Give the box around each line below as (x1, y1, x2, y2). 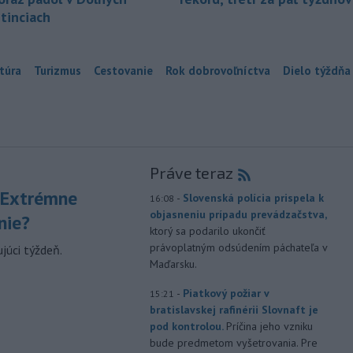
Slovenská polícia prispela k (182, 191, 324, 205)
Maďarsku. (149, 257, 197, 271)
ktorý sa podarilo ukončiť (149, 224, 266, 238)
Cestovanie (94, 63, 153, 78)
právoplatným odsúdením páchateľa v (149, 240, 327, 255)
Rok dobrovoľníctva (165, 63, 270, 78)
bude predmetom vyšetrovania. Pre (149, 336, 318, 350)
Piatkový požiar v (182, 286, 269, 300)
